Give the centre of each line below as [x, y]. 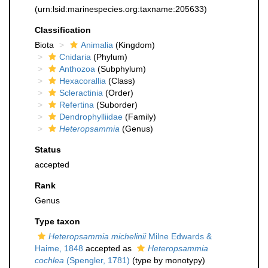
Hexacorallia [83, 81]
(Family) [139, 117]
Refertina [77, 105]
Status [48, 150]
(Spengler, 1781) [97, 260]
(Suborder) [116, 105]
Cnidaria [75, 57]
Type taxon [57, 221]
